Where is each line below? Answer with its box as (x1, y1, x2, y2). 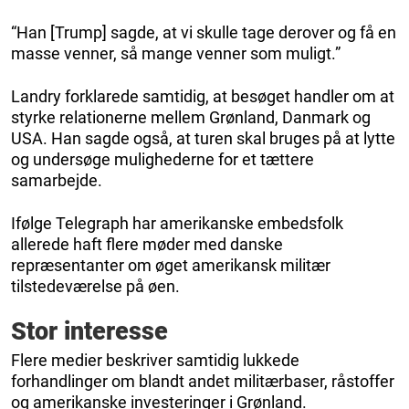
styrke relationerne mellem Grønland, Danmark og (11, 108, 371, 128)
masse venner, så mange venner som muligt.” (11, 44, 341, 64)
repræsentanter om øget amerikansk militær (11, 256, 330, 276)
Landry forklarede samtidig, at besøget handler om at (11, 87, 394, 107)
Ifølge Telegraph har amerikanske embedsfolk (11, 214, 343, 234)
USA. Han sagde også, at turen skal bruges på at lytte (11, 129, 395, 149)
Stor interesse (11, 317, 168, 347)
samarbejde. (11, 171, 102, 191)
